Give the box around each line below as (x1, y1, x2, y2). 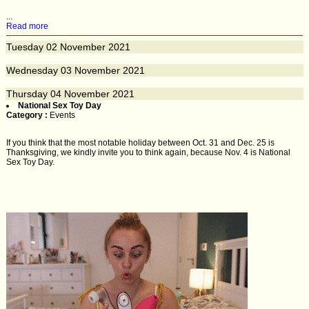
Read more (6, 21, 48, 31)
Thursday (6, 88, 48, 99)
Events (50, 110, 75, 120)
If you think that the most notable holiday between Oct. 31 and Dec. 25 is (6, 138, 275, 148)
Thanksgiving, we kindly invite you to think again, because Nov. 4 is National (6, 148, 290, 157)
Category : (6, 110, 50, 120)
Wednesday (6, 65, 58, 76)
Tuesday (6, 41, 43, 52)
